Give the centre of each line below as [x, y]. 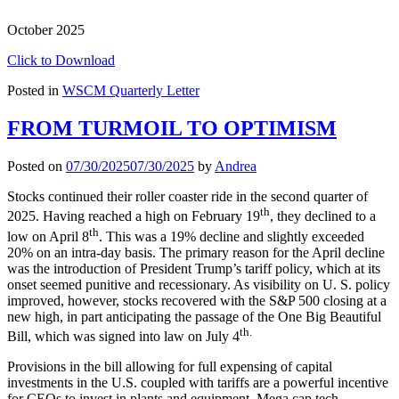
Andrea [236, 167]
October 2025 [46, 30]
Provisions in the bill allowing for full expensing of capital [170, 367]
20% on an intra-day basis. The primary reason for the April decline [196, 252]
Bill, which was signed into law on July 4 [123, 337]
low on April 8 [48, 236]
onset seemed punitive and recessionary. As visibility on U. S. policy [199, 284]
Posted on [37, 167]
